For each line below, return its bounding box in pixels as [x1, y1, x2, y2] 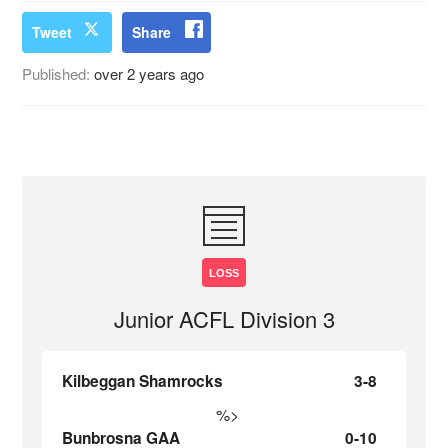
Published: [22, 63, 95, 84]
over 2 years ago [94, 63, 205, 84]
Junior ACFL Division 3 [113, 303, 335, 334]
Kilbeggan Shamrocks [62, 370, 224, 392]
